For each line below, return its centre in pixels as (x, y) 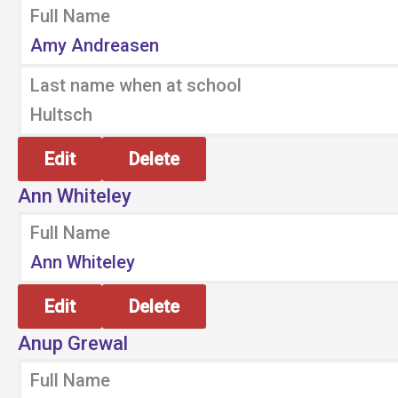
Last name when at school (136, 85)
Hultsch (61, 115)
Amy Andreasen (95, 45)
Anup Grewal (73, 343)
